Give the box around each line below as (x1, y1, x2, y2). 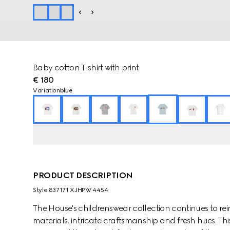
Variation (33, 87, 60, 94)
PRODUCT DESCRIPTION (33, 170, 133, 180)
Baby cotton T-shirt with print (33, 63, 139, 72)
